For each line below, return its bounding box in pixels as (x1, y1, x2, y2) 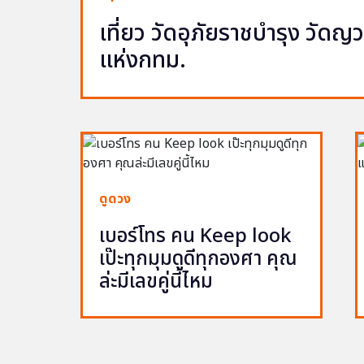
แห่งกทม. (99, 42, 187, 78)
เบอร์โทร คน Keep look (99, 221, 292, 251)
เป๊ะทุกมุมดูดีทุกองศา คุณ (99, 244, 298, 274)
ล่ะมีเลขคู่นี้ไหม (99, 266, 214, 297)
